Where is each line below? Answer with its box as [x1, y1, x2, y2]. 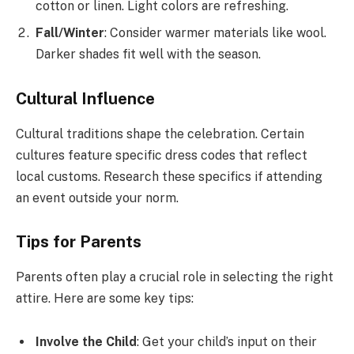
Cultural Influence [16, 89, 155, 109]
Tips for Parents [16, 232, 141, 252]
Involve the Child [36, 334, 137, 350]
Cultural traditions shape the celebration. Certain [16, 126, 304, 141]
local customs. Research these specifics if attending [16, 168, 322, 184]
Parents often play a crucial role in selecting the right [16, 269, 333, 284]
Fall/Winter [36, 24, 104, 40]
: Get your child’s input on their [137, 334, 317, 350]
